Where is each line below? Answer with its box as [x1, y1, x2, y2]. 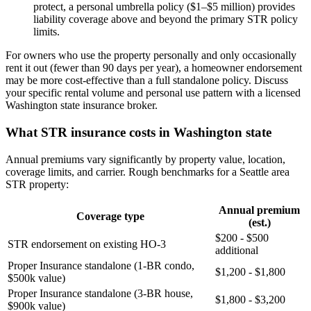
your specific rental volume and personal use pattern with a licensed [6, 87, 301, 99]
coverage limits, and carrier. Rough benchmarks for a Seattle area [6, 165, 289, 178]
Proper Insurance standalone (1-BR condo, [8, 259, 194, 271]
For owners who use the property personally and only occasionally [6, 49, 296, 62]
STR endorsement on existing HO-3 [8, 237, 166, 250]
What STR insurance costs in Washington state [6, 124, 271, 140]
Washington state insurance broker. [6, 99, 158, 112]
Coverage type [76, 210, 144, 222]
